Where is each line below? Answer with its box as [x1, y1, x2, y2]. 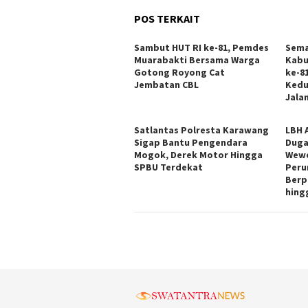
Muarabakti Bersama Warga [134, 53, 260, 66]
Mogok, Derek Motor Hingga [134, 148, 263, 161]
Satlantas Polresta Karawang [134, 123, 269, 136]
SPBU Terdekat [134, 160, 203, 173]
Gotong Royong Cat [134, 65, 225, 78]
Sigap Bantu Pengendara [134, 135, 247, 148]
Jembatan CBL [134, 78, 199, 91]
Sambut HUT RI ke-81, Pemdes [134, 41, 269, 54]
